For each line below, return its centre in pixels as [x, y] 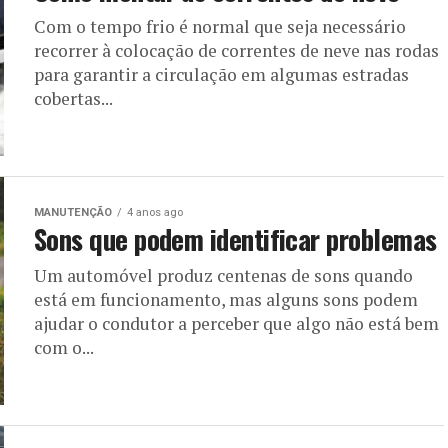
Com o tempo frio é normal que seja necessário [220, 26]
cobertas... [73, 98]
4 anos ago [155, 212]
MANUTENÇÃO [73, 212]
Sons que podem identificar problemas [235, 239]
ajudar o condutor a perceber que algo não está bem [236, 323]
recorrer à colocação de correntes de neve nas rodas [236, 50]
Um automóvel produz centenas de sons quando [223, 275]
